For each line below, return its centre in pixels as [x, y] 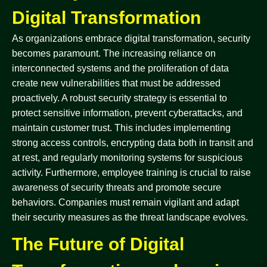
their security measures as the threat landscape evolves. [130, 217]
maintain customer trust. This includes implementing [121, 128]
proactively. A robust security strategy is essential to [119, 98]
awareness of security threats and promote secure [117, 187]
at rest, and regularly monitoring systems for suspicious [127, 158]
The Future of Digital [98, 244]
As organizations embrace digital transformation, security [131, 38]
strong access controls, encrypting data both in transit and [133, 143]
